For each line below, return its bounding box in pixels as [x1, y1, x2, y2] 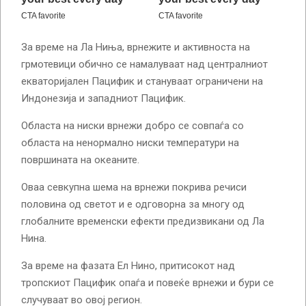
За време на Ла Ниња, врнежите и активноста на [21, 41, 250, 54]
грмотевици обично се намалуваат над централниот [21, 58, 268, 71]
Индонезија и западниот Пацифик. [21, 92, 186, 105]
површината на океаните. [21, 154, 139, 167]
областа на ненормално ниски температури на [21, 137, 239, 150]
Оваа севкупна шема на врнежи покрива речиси [21, 181, 247, 194]
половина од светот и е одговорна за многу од [21, 198, 245, 211]
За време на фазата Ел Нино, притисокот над [21, 260, 235, 273]
